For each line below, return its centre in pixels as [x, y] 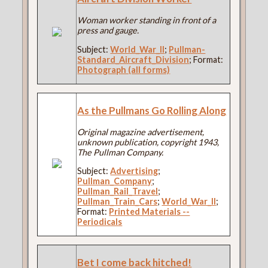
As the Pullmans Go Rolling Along [152, 110]
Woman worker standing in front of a [147, 20]
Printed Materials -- [150, 211]
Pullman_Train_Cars [118, 201]
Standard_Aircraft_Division [133, 59]
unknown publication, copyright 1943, [148, 142]
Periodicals [100, 222]
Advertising [134, 171]
